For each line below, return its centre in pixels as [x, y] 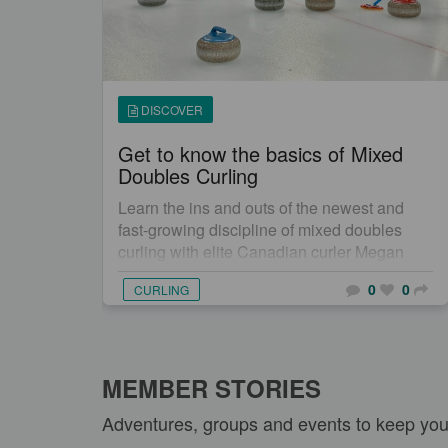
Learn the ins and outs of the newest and [261, 207]
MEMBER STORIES [211, 388]
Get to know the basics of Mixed [260, 153]
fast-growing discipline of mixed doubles [260, 229]
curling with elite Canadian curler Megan [261, 251]
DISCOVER [170, 109]
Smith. [140, 273]
